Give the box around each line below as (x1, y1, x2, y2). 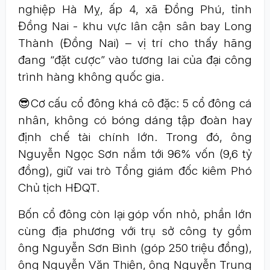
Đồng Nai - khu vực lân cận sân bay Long (18, 19, 252, 33)
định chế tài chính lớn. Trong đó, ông (18, 130, 252, 144)
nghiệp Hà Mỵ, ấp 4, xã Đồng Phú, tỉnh (18, 2, 252, 16)
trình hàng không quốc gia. (18, 70, 164, 84)
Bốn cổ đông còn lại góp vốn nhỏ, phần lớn (18, 207, 252, 221)
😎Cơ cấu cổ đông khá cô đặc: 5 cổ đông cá (18, 96, 252, 110)
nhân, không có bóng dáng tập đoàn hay (18, 113, 252, 127)
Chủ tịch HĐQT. (18, 181, 99, 195)
